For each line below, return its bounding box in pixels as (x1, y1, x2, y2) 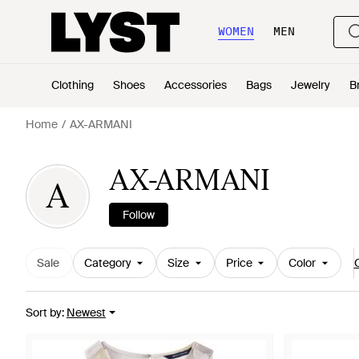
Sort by (26, 305, 62, 320)
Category (83, 256, 131, 270)
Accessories (164, 78, 227, 92)
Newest (67, 305, 106, 320)
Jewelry (291, 78, 330, 92)
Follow (123, 208, 155, 222)
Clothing (51, 78, 94, 92)
